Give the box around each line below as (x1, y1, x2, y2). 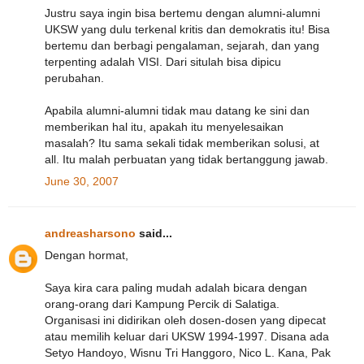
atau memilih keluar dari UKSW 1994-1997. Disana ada (45, 330, 329, 344)
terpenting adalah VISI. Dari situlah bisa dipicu (45, 54, 281, 68)
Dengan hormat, (45, 249, 128, 262)
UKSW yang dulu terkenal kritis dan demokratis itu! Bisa (45, 22, 330, 36)
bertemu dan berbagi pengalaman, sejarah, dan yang (45, 38, 319, 52)
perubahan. (45, 71, 104, 84)
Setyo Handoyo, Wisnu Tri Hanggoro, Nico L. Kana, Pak (45, 346, 331, 360)
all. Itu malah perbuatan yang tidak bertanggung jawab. (45, 152, 328, 166)
